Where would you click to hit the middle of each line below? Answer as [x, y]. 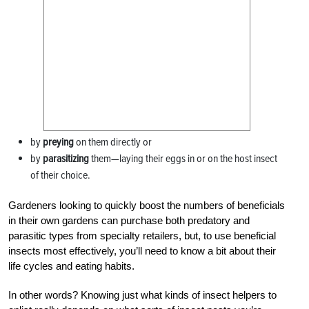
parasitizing [66, 158]
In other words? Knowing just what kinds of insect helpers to [142, 295]
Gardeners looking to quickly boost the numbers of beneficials [147, 205]
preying [58, 142]
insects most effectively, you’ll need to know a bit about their [142, 250]
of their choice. [60, 175]
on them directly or [113, 142]
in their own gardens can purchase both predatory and [129, 220]
